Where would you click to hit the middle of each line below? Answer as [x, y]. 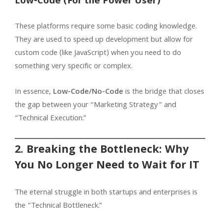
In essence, [34, 92]
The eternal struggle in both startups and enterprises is [106, 193]
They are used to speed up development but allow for [104, 40]
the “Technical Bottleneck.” [58, 206]
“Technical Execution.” [51, 119]
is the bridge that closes [164, 92]
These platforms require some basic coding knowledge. [106, 27]
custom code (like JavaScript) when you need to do [98, 53]
